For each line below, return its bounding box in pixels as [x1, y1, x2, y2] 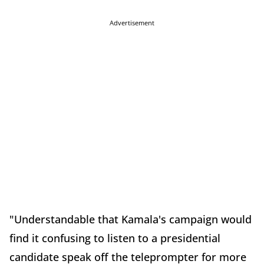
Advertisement [110, 18, 154, 28]
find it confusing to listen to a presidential [9, 231, 220, 246]
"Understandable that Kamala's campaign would [9, 212, 252, 227]
